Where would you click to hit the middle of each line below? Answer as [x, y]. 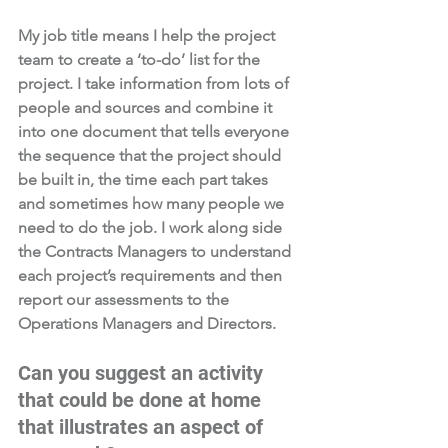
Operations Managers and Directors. [149, 323]
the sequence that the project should [151, 155]
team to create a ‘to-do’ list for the [141, 59]
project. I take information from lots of [155, 83]
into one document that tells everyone [155, 131]
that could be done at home [142, 400]
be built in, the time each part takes [145, 179]
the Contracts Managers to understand [156, 251]
